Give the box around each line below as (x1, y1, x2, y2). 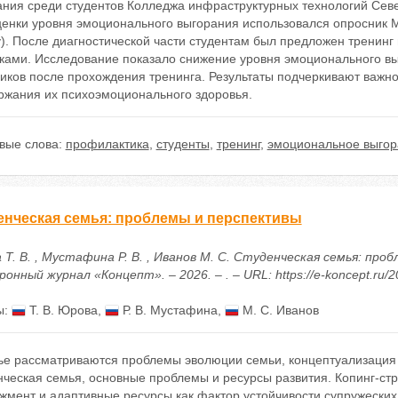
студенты (155, 137, 210, 151)
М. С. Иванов (238, 303, 319, 317)
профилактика (65, 137, 149, 151)
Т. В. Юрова (25, 303, 98, 317)
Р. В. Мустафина (118, 303, 218, 317)
